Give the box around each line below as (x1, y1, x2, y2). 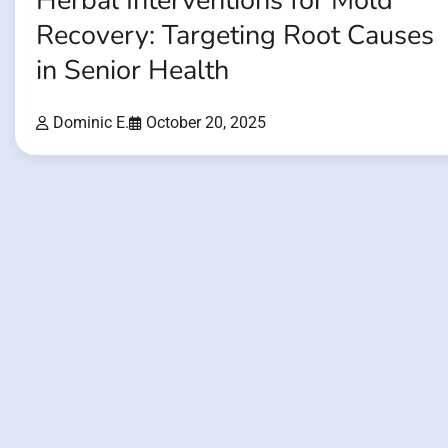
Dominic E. (53, 112, 129, 132)
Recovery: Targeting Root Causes (36, 17, 434, 55)
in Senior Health (36, 52, 229, 90)
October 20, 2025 (146, 112, 266, 132)
